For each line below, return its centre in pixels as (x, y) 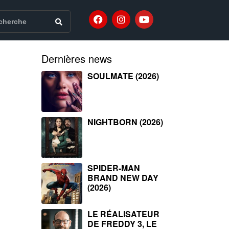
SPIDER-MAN (114, 168)
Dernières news (77, 59)
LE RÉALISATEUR (123, 214)
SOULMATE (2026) (123, 76)
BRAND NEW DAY (123, 178)
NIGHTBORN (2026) (125, 122)
